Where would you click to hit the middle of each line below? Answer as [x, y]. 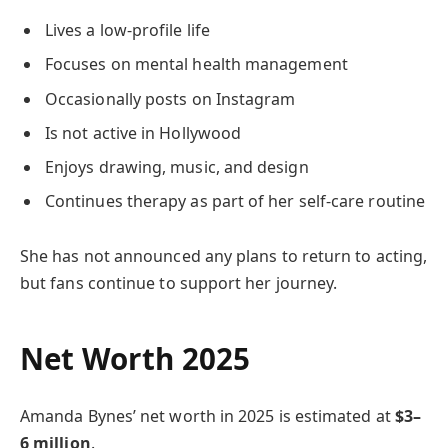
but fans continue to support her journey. [179, 282]
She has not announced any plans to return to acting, [224, 255]
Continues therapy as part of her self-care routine [235, 200]
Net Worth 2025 [135, 358]
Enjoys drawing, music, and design [177, 166]
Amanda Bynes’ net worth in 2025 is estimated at [207, 415]
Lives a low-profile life [127, 30]
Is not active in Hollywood [143, 132]
